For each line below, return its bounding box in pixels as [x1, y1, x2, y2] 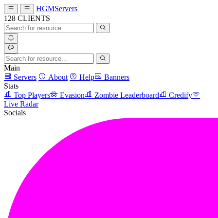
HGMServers [36, 4, 77, 13]
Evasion [60, 91, 85, 99]
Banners [104, 73, 129, 81]
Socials [4, 109, 26, 117]
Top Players [14, 91, 50, 99]
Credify [169, 91, 192, 99]
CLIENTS [18, 14, 50, 22]
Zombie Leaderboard [94, 91, 159, 99]
